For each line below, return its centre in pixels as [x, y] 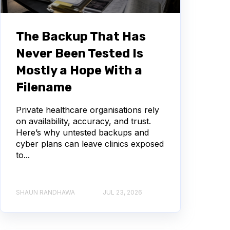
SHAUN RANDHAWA [45, 193]
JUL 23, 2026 [122, 193]
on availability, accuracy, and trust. [83, 121]
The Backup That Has [81, 36]
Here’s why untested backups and [82, 132]
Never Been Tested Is [80, 53]
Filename [44, 87]
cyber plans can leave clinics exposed [90, 143]
